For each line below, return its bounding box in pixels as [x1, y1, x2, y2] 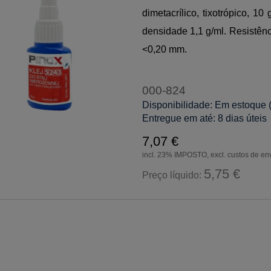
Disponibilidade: [142, 99, 213, 110]
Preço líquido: [142, 169, 204, 180]
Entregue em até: [142, 113, 216, 123]
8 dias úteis [218, 113, 267, 123]
